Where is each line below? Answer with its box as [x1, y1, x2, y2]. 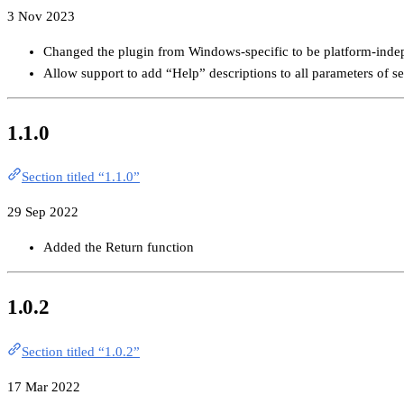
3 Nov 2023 [7, 9, 75, 24]
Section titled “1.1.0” [22, 170, 140, 185]
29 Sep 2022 [7, 205, 78, 220]
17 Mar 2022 [7, 379, 80, 394]
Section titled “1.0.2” [22, 344, 140, 359]
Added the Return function [43, 240, 194, 255]
